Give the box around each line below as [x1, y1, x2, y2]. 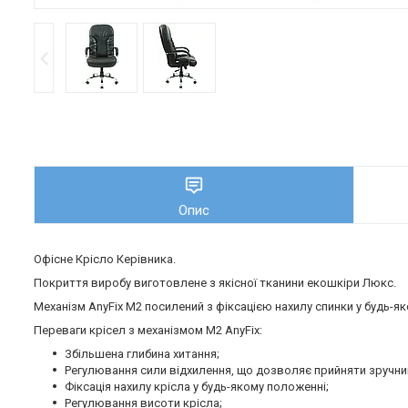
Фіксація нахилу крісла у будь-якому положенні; [65, 380, 329, 394]
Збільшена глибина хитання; [65, 347, 219, 362]
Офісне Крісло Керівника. [34, 252, 176, 267]
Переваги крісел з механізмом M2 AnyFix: [34, 323, 262, 338]
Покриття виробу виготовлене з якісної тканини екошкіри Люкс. [34, 276, 396, 291]
